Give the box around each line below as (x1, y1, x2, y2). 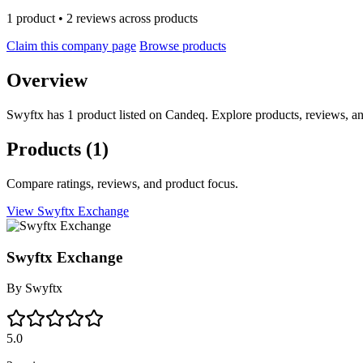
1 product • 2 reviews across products (6, 11, 198, 26)
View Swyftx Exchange (6, 203, 129, 218)
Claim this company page (6, 39, 136, 53)
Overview (6, 70, 88, 92)
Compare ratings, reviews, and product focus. (6, 176, 238, 190)
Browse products (139, 39, 226, 53)
